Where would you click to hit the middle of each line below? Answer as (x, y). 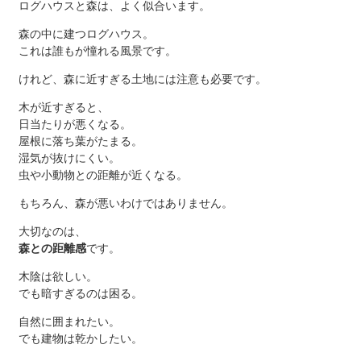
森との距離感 (52, 249)
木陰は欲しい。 (58, 277)
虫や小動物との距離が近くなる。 (103, 175)
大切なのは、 (52, 232)
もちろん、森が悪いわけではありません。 (125, 203)
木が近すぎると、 (63, 108)
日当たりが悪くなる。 (75, 124)
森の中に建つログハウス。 (86, 34)
